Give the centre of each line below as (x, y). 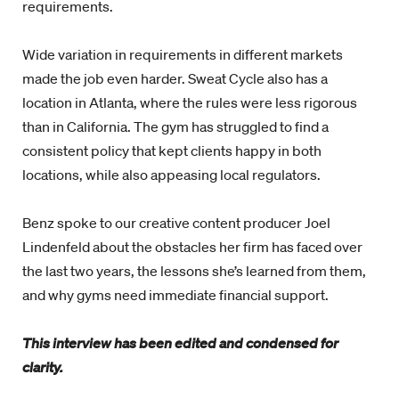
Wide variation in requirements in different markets (183, 54)
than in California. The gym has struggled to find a (175, 126)
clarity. (43, 367)
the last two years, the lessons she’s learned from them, (194, 271)
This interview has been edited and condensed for (180, 343)
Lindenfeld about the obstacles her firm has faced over (192, 247)
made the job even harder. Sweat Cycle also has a (175, 78)
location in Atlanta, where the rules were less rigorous (190, 102)
